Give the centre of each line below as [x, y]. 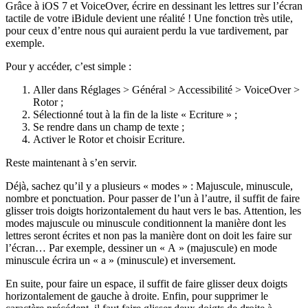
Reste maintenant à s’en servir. [71, 162]
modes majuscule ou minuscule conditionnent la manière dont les [146, 223]
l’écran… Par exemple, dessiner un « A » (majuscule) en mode [141, 247]
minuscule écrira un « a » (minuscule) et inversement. [121, 260]
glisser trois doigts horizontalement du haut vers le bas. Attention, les [153, 210]
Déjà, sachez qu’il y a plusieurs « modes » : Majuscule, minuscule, [149, 186]
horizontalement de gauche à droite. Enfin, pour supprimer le [137, 296]
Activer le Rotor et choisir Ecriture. [109, 139]
